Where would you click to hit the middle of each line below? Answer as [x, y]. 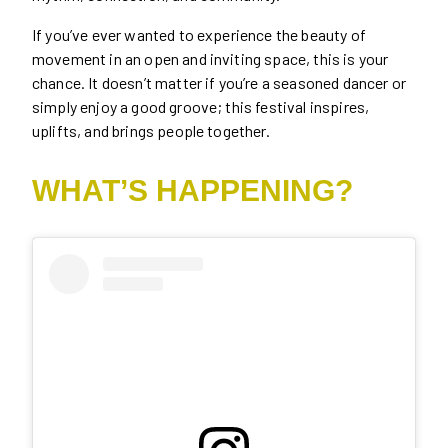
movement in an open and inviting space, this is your [210, 58]
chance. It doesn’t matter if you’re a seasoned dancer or [219, 82]
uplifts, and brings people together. [151, 130]
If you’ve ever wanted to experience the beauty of [199, 34]
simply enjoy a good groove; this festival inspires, [201, 106]
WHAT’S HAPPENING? [192, 190]
